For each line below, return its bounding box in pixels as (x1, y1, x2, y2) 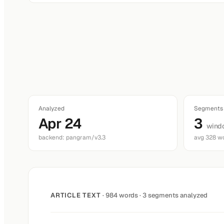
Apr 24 (38, 114, 81, 132)
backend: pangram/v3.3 (38, 133, 105, 141)
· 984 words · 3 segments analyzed (102, 190, 208, 199)
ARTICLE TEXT (50, 190, 103, 199)
